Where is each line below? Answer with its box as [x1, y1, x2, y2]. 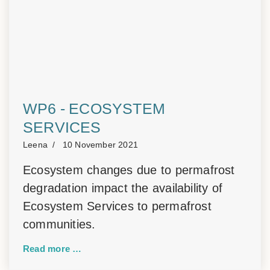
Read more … [23, 243, 82, 254]
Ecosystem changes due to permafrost [23, 163, 235, 177]
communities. [23, 218, 96, 231]
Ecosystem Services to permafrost [23, 199, 212, 213]
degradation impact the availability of [23, 181, 223, 195]
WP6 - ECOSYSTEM [23, 100, 165, 117]
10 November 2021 [62, 140, 139, 149]
